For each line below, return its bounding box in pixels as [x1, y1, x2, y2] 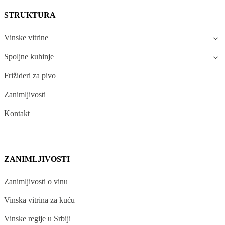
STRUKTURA [4, 11, 56, 20]
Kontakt [4, 108, 30, 118]
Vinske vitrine [4, 33, 48, 42]
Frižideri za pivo [4, 71, 56, 80]
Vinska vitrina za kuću [4, 196, 75, 205]
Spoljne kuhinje [4, 52, 54, 61]
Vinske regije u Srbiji [4, 214, 71, 223]
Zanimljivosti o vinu [4, 177, 68, 186]
